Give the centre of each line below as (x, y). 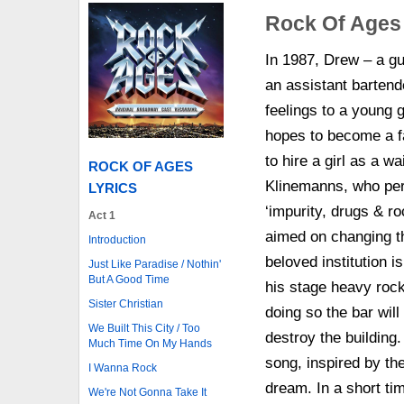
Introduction (117, 239)
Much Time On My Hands (150, 343)
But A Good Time (129, 279)
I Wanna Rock (123, 367)
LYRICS (113, 188)
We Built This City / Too (144, 328)
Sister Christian (126, 303)
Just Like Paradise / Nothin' (155, 264)
